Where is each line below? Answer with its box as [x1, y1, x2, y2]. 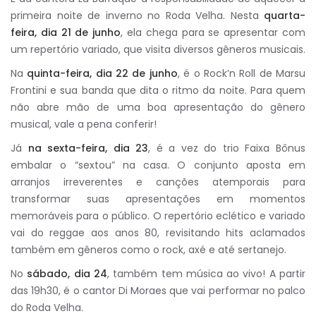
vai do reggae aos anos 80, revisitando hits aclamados [11, 226, 305, 240]
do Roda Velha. [11, 300, 83, 315]
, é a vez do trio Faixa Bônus [148, 141, 306, 155]
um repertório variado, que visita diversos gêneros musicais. [11, 42, 305, 56]
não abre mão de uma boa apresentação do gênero [11, 100, 305, 114]
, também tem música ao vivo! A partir [107, 267, 306, 281]
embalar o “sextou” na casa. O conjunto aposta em [11, 158, 305, 172]
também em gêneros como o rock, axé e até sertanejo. [11, 243, 286, 257]
